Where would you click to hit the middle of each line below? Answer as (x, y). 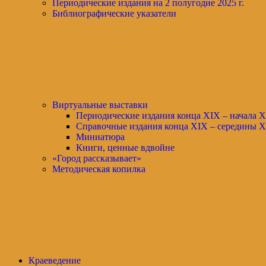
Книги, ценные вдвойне (125, 148)
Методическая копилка (99, 169)
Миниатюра (100, 137)
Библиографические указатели (114, 13)
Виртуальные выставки (100, 105)
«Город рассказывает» (97, 158)
